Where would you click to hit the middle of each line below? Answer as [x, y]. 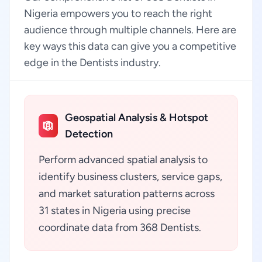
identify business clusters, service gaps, [130, 177]
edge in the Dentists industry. [92, 63]
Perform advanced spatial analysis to [123, 160]
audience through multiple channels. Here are [130, 30]
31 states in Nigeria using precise [115, 211]
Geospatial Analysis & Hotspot [136, 118]
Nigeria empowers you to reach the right [118, 13]
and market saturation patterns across [127, 194]
